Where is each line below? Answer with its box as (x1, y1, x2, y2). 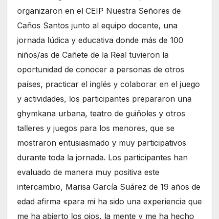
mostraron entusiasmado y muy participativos (17, 138, 186, 148)
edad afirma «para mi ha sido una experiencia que (17, 197, 202, 207)
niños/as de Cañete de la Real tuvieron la (17, 50, 169, 60)
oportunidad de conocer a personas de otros (17, 65, 184, 75)
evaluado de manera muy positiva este (17, 167, 159, 177)
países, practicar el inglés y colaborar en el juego (17, 79, 200, 89)
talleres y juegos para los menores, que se (17, 123, 175, 133)
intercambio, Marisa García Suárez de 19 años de (17, 182, 200, 192)
